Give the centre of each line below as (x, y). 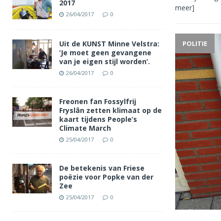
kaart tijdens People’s (98, 119)
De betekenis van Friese (102, 168)
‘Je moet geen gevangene (105, 53)
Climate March (85, 128)
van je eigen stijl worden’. (105, 61)
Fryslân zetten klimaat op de (110, 110)
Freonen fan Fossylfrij (98, 101)
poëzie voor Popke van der (106, 177)
